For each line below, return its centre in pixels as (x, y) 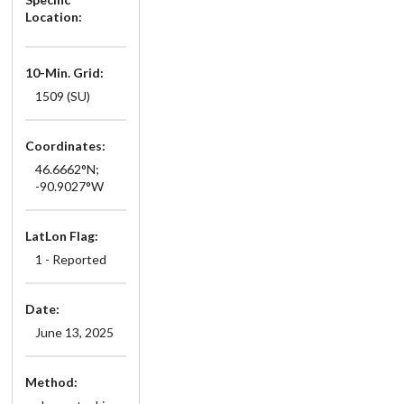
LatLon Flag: (62, 235)
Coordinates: (65, 145)
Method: (51, 381)
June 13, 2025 (74, 332)
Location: (54, 16)
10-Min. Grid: (64, 72)
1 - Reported (70, 259)
